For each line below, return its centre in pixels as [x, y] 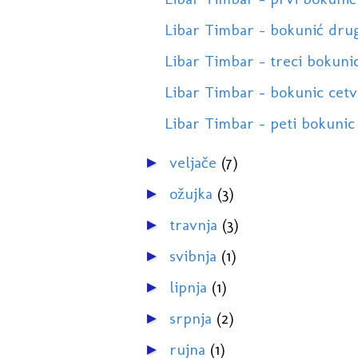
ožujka [193, 194]
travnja [195, 225]
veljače [195, 163]
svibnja [195, 256]
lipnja [190, 287]
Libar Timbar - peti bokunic [259, 123]
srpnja [193, 318]
